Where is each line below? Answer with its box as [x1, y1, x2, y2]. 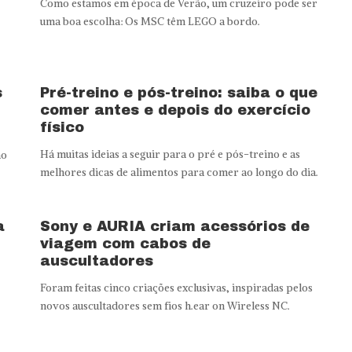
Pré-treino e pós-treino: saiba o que [39, 84, 317, 101]
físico [39, 119, 84, 135]
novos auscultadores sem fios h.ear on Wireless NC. [39, 299, 290, 313]
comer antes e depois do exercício [39, 101, 310, 118]
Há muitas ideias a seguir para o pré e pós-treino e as [39, 147, 300, 161]
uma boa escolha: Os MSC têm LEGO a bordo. [39, 14, 260, 28]
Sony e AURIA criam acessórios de [39, 218, 310, 234]
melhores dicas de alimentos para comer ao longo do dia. [39, 165, 318, 179]
